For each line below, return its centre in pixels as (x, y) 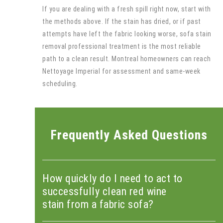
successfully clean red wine (105, 191)
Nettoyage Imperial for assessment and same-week (121, 71)
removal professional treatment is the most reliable (122, 46)
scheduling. (60, 83)
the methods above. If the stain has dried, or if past (122, 21)
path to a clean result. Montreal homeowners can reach (127, 58)
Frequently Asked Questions (129, 135)
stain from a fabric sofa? (98, 204)
